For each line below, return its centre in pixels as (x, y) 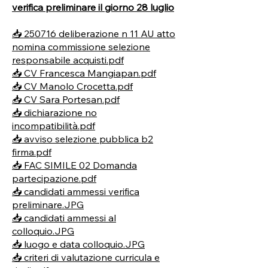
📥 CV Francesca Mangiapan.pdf (84, 73)
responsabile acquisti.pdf (68, 60)
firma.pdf (32, 152)
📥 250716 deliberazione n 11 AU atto (94, 33)
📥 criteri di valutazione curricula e (86, 257)
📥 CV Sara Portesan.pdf (66, 99)
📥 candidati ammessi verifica (76, 191)
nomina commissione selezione (81, 47)
